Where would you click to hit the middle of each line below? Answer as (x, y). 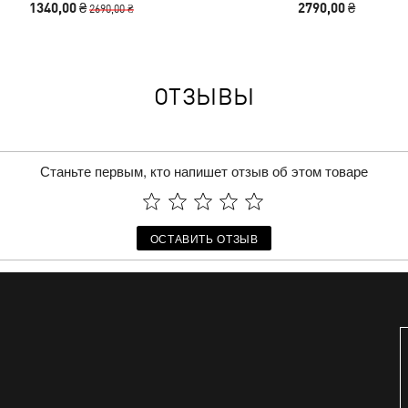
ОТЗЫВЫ (204, 96)
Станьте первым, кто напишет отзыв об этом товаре (204, 171)
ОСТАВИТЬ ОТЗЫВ (204, 238)
